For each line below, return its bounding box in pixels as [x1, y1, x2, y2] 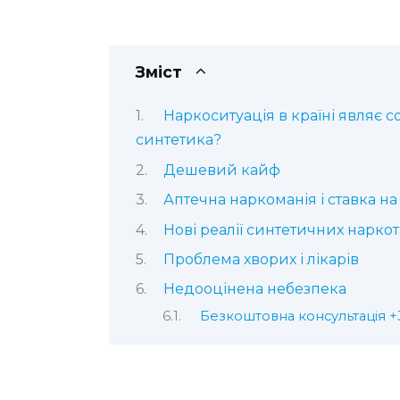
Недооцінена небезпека [162, 280, 346, 298]
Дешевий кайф [162, 161, 280, 179]
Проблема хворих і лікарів [162, 250, 359, 268]
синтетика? [136, 131, 221, 149]
